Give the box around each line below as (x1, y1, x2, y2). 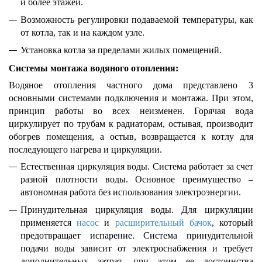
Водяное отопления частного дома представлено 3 (9, 80, 253, 90)
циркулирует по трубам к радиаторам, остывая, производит (9, 118, 253, 129)
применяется (20, 218, 77, 228)
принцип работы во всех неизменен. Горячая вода (9, 105, 253, 116)
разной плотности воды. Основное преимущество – (20, 174, 253, 184)
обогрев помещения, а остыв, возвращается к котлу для (9, 131, 253, 142)
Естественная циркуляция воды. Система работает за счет (20, 161, 253, 171)
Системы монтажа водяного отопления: (9, 63, 178, 73)
